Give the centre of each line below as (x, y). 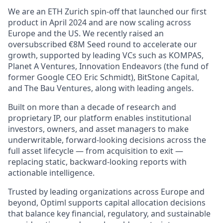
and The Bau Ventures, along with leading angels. (101, 88)
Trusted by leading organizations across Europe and (106, 192)
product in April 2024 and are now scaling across (100, 22)
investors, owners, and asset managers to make (98, 129)
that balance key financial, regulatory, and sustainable (109, 214)
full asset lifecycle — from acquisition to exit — (96, 151)
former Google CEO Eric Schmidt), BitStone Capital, (104, 77)
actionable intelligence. (51, 173)
